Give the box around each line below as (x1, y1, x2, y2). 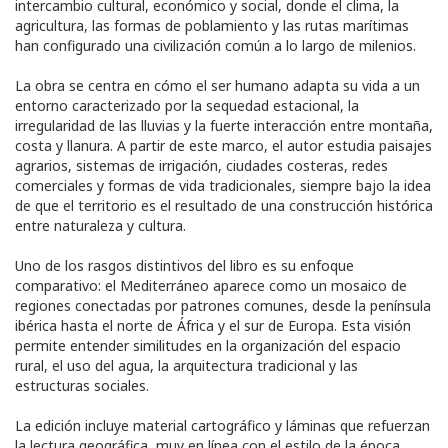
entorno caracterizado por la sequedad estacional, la (15, 96, 359, 116)
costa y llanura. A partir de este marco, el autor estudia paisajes (15, 136, 432, 156)
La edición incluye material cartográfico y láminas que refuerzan (15, 416, 430, 436)
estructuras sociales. (15, 376, 149, 396)
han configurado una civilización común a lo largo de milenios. (15, 36, 416, 56)
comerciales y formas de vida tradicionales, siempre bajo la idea (15, 176, 431, 196)
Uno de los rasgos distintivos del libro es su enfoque (15, 256, 354, 276)
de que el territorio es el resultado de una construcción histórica (15, 196, 433, 216)
